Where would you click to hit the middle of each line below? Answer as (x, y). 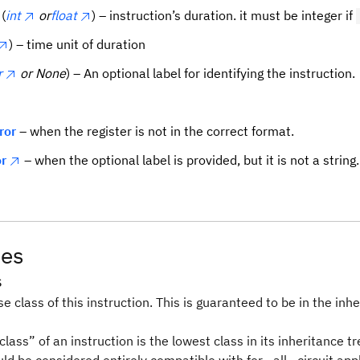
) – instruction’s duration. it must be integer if (224, 15)
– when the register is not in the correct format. (155, 131)
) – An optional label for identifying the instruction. (211, 73)
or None (43, 73)
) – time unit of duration (77, 44)
